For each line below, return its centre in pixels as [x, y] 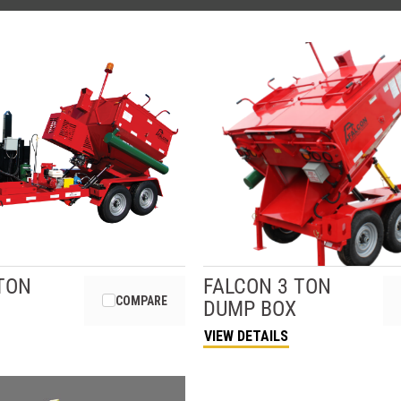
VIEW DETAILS [246, 336]
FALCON [237, 286]
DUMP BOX [249, 308]
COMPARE [141, 300]
